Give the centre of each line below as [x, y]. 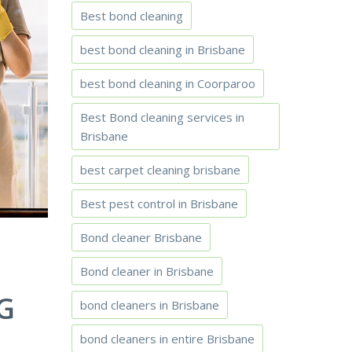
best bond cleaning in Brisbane [163, 49]
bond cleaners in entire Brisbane [167, 339]
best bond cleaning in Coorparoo [168, 83]
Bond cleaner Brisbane [141, 237]
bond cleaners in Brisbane [150, 305]
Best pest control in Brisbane [159, 203]
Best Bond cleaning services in [162, 117]
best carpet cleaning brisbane [160, 170]
